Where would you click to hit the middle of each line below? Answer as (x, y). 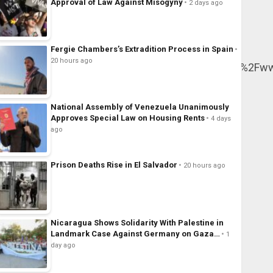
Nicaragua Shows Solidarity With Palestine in (137, 223)
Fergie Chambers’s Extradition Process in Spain (142, 49)
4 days (221, 119)
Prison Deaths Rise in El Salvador (114, 165)
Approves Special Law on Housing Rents (127, 118)
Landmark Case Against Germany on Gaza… (135, 234)
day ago (63, 246)
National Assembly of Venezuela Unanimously (140, 107)
